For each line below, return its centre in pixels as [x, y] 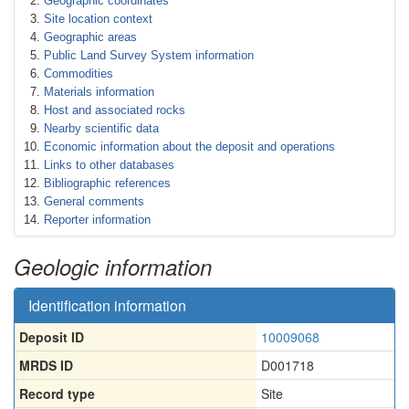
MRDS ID [46, 365]
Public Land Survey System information [149, 55]
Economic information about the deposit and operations [189, 147]
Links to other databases [109, 165]
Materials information [99, 92]
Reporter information [97, 220]
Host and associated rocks [115, 110]
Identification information [107, 305]
